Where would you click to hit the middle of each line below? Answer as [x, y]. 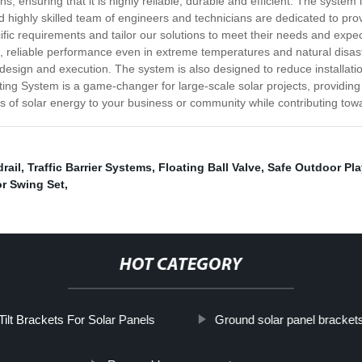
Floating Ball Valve [210, 168]
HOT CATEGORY [181, 266]
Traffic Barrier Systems [90, 168]
